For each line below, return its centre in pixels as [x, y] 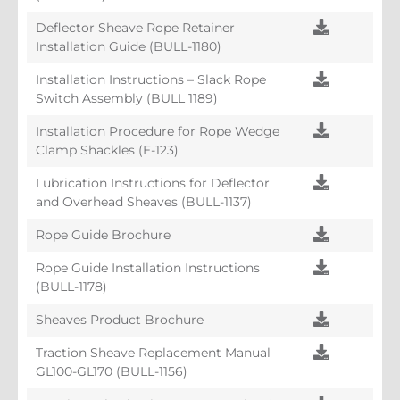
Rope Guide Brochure [103, 235]
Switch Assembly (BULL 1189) [127, 99]
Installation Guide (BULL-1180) [129, 47]
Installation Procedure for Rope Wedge [158, 132]
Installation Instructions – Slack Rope [151, 80]
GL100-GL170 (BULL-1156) [112, 372]
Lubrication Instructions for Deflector [153, 183]
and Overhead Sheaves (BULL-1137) [144, 202]
